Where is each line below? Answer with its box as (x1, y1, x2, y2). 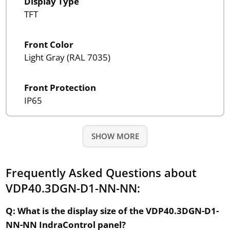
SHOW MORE (91, 130, 139, 141)
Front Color (24, 38, 73, 50)
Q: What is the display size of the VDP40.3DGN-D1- (5, 204, 219, 217)
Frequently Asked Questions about (5, 164, 197, 180)
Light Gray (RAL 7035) (24, 51, 110, 63)
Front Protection (24, 81, 96, 93)
